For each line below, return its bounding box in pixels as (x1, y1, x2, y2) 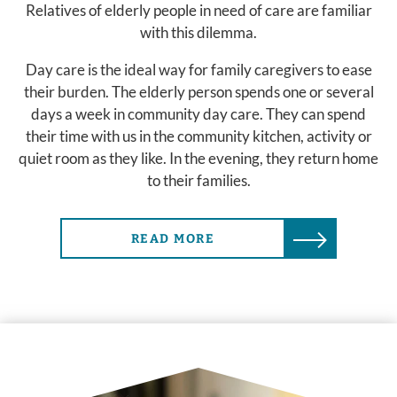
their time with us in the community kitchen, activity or (25, 127, 372, 146)
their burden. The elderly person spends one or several (23, 82, 374, 102)
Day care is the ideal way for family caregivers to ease (25, 60, 372, 80)
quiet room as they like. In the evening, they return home (19, 149, 378, 168)
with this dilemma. (140, 23, 257, 43)
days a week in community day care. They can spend (31, 105, 366, 124)
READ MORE (130, 231, 215, 247)
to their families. (146, 171, 251, 191)
